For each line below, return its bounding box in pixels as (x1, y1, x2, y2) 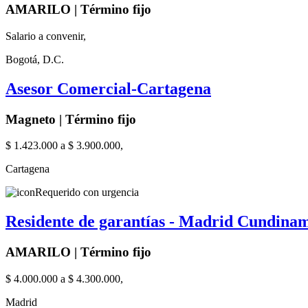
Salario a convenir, (5, 30, 86, 42)
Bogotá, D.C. (5, 53, 64, 65)
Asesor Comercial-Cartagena (5, 79, 211, 98)
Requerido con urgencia (35, 186, 139, 199)
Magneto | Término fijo (5, 111, 136, 126)
